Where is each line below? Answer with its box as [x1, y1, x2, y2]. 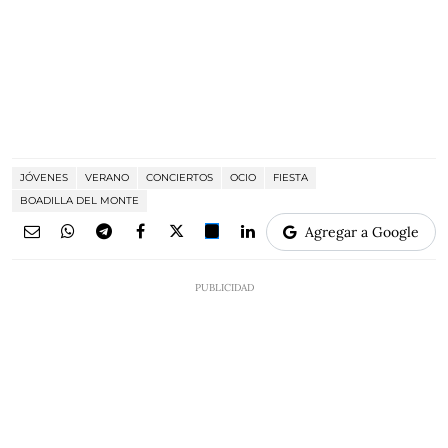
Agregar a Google [305, 223, 419, 242]
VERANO [85, 171, 129, 185]
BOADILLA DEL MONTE [20, 194, 139, 208]
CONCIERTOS [146, 171, 213, 185]
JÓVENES [20, 171, 68, 185]
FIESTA [273, 171, 308, 185]
